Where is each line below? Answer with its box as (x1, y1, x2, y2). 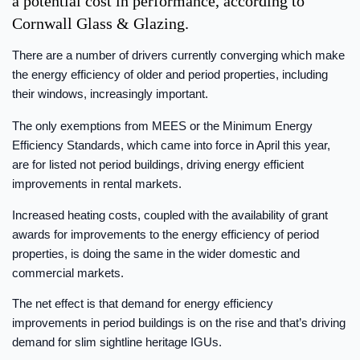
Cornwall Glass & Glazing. (12, 14, 189, 32)
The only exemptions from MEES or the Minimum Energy (12, 119, 313, 133)
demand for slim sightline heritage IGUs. (12, 335, 222, 350)
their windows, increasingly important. (12, 87, 208, 101)
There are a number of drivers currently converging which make (12, 48, 345, 63)
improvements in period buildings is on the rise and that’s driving (12, 316, 346, 330)
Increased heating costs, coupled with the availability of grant (12, 207, 328, 222)
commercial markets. (12, 265, 124, 280)
